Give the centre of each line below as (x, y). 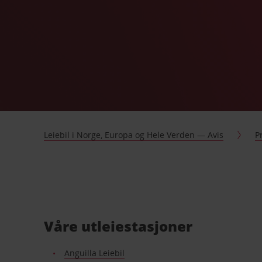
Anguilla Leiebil (94, 253)
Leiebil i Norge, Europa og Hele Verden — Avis (134, 135)
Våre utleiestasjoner (118, 226)
